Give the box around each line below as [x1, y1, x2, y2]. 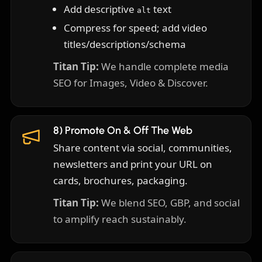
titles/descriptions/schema [64, 37, 186, 51]
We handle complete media [99, 60, 229, 74]
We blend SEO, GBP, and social [99, 196, 240, 210]
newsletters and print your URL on [53, 157, 212, 171]
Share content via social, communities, [53, 141, 232, 155]
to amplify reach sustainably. [53, 212, 187, 226]
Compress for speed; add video [64, 21, 207, 35]
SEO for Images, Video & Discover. [53, 76, 208, 90]
